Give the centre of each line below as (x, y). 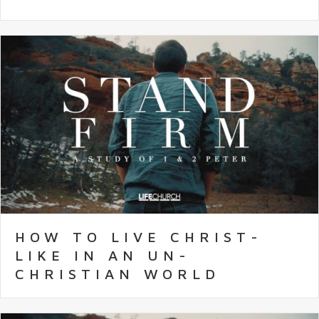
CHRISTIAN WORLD (117, 274)
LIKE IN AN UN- (103, 256)
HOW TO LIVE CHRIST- (139, 237)
